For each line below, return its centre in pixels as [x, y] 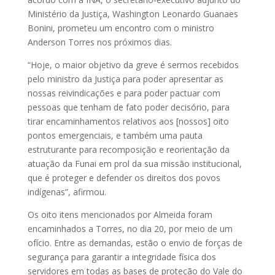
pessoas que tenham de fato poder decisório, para [128, 107]
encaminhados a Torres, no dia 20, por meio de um [130, 228]
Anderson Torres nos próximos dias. [101, 42]
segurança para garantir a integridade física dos [122, 257]
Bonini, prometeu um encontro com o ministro [121, 28]
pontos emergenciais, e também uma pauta [115, 135]
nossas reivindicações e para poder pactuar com [124, 93]
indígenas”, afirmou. [69, 192]
